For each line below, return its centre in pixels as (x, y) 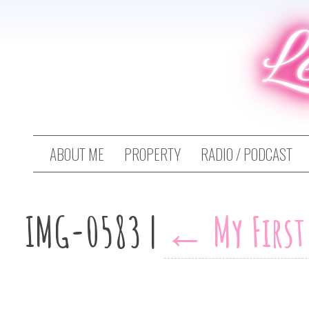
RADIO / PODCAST (247, 154)
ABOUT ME (77, 154)
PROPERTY (152, 154)
